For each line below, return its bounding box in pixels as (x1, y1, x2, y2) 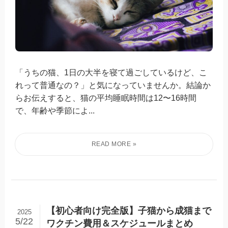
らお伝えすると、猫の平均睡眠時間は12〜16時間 (15, 93, 197, 102)
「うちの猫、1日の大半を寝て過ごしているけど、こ (15, 67, 208, 77)
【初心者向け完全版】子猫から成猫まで (46, 206, 211, 216)
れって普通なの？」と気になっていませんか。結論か (15, 80, 211, 90)
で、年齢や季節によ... (15, 105, 95, 115)
